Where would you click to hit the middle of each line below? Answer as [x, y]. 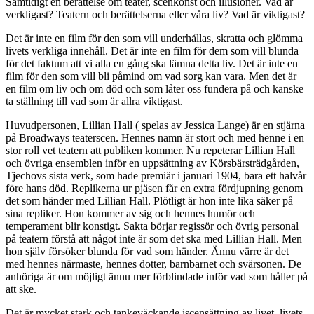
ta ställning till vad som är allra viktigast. [94, 101]
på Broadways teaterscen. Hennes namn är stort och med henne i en [155, 137]
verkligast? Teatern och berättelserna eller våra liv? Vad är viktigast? [155, 14]
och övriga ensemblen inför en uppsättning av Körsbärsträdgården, [152, 163]
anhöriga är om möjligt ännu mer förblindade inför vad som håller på [157, 276]
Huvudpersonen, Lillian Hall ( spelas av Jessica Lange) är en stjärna [155, 125]
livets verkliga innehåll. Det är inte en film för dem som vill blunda [152, 50]
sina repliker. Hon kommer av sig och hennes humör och [130, 213]
